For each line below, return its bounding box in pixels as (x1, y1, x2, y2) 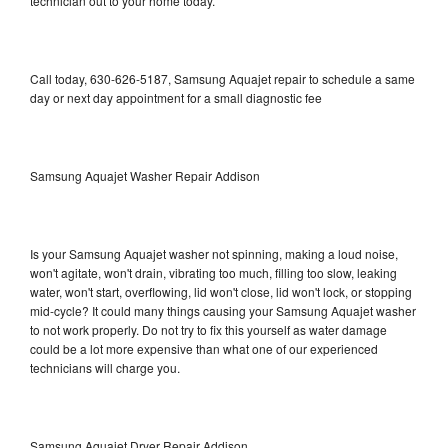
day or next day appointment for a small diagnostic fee (30, 88, 322, 106)
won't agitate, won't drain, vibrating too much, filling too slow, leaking (30, 263, 397, 281)
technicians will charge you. (30, 358, 180, 376)
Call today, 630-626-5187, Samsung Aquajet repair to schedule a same (30, 69, 415, 87)
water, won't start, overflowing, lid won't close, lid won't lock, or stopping (30, 282, 412, 300)
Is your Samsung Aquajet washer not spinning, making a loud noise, (30, 244, 398, 262)
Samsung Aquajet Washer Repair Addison (30, 166, 260, 184)
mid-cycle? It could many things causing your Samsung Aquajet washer (30, 301, 416, 319)
